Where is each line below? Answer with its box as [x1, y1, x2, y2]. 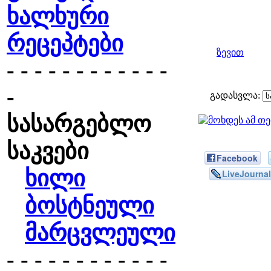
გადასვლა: [210, 90, 263, 100]
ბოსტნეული [25, 193, 154, 218]
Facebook [217, 152, 258, 164]
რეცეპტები [7, 31, 123, 56]
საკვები [7, 139, 89, 164]
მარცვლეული [25, 220, 175, 246]
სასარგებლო [7, 111, 151, 137]
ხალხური [7, 4, 109, 29]
